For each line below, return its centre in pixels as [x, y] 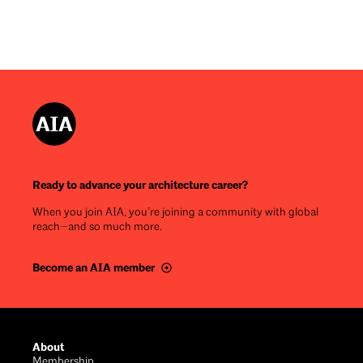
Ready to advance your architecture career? [140, 185]
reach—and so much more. [97, 227]
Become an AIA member [94, 267]
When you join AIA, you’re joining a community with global [175, 212]
